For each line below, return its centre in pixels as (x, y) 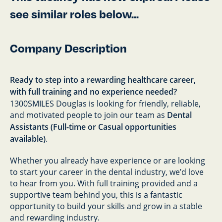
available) (28, 139)
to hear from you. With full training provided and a (104, 183)
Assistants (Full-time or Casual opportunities (93, 127)
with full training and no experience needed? (93, 92)
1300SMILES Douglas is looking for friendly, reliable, (105, 103)
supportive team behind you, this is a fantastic (96, 194)
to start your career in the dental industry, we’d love (107, 172)
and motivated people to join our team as (88, 115)
